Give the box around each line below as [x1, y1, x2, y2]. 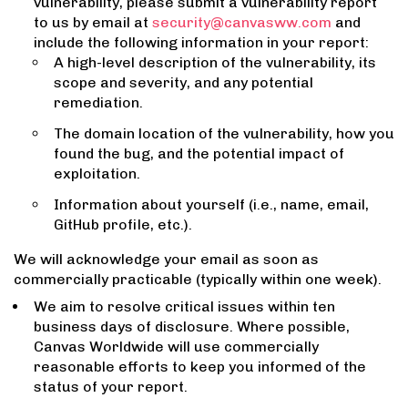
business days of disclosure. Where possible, [34, 318, 350, 336]
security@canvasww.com [152, 14, 331, 32]
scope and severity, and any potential [54, 74, 313, 92]
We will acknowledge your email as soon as [14, 250, 319, 269]
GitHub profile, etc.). [54, 216, 192, 234]
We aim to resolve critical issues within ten [34, 298, 335, 316]
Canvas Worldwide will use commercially [34, 338, 319, 356]
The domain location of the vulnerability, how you [54, 125, 394, 143]
